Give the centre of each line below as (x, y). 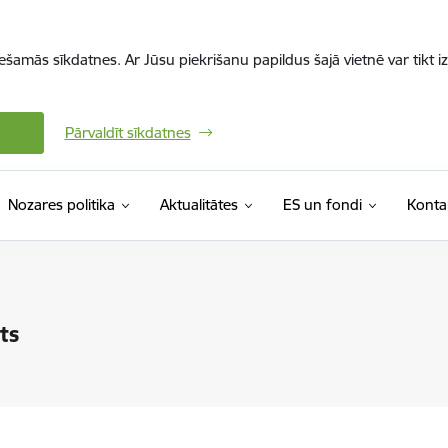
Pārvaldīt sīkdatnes (127, 132)
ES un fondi (322, 204)
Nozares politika (61, 204)
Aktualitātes (198, 204)
